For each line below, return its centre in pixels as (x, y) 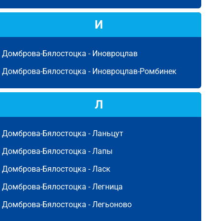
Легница (108, 187)
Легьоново (112, 204)
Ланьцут (108, 133)
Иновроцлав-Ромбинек (134, 71)
